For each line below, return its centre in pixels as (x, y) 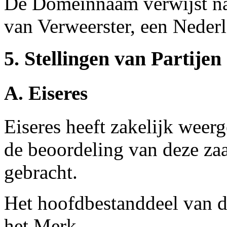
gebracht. (41, 172)
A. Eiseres (46, 93)
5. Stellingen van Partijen (113, 59)
